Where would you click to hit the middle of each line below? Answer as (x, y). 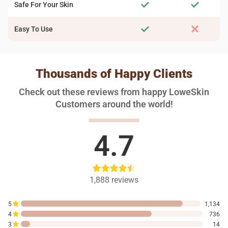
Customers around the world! (114, 104)
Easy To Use (34, 29)
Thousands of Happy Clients (114, 74)
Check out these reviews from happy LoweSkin (114, 92)
